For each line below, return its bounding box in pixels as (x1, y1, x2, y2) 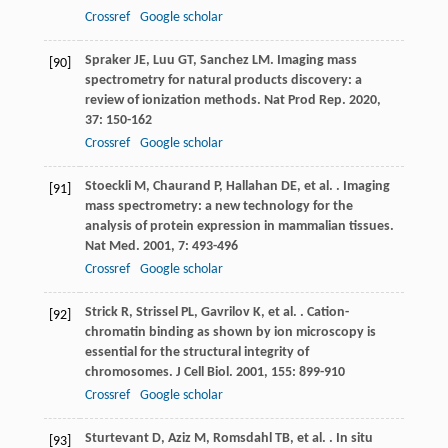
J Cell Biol (175, 365, 229, 381)
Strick (84, 305, 118, 321)
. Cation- (296, 305, 349, 321)
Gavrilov (200, 305, 250, 321)
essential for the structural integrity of (84, 345, 309, 361)
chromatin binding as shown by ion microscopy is (84, 325, 376, 341)
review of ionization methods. (84, 93, 264, 109)
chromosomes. (84, 365, 176, 381)
